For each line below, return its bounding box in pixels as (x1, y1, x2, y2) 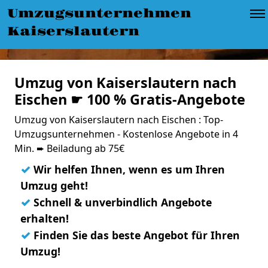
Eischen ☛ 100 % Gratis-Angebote (14, 90, 245, 109)
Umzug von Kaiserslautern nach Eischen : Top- (14, 113, 223, 126)
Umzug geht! (20, 178, 88, 193)
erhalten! (20, 211, 69, 226)
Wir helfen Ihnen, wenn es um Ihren (31, 162, 225, 176)
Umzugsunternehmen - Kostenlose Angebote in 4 (14, 127, 238, 141)
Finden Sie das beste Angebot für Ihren (31, 228, 240, 242)
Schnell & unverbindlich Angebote (31, 195, 212, 209)
